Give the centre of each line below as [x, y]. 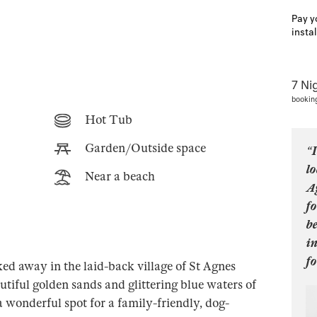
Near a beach [120, 177]
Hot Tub [108, 120]
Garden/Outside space [145, 148]
